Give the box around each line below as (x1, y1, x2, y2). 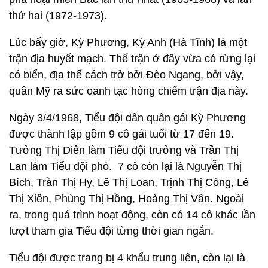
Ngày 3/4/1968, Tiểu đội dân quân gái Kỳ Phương (9, 112, 246, 124)
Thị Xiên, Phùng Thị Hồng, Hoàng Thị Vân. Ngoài (9, 193, 244, 205)
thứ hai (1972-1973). (9, 10, 107, 22)
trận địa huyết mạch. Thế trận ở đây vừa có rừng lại (9, 53, 255, 65)
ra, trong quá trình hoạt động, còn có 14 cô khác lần (9, 209, 255, 221)
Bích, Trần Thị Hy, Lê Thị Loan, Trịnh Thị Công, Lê (9, 176, 249, 188)
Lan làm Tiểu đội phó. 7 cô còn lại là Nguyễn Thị (9, 160, 242, 172)
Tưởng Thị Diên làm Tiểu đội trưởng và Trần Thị (9, 144, 239, 156)
